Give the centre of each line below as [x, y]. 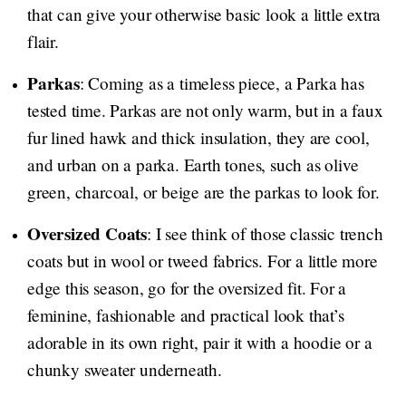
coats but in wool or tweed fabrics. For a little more [203, 261]
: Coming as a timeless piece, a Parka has [222, 83]
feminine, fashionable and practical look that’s [186, 315]
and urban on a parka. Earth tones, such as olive [193, 165]
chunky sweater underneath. [125, 370]
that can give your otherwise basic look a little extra [204, 14]
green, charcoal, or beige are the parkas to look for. [203, 192]
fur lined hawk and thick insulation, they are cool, [198, 138]
